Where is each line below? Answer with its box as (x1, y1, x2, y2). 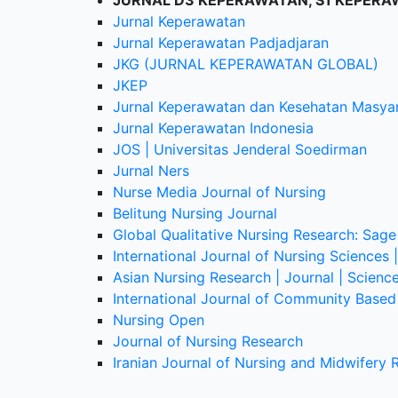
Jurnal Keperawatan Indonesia (113, 119, 314, 137)
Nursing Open (113, 311, 204, 329)
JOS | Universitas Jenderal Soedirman (113, 140, 367, 158)
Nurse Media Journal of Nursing (113, 183, 326, 201)
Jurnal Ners (113, 162, 189, 179)
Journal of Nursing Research (113, 332, 303, 350)
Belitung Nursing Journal (113, 204, 277, 222)
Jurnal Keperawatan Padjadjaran (113, 34, 329, 52)
